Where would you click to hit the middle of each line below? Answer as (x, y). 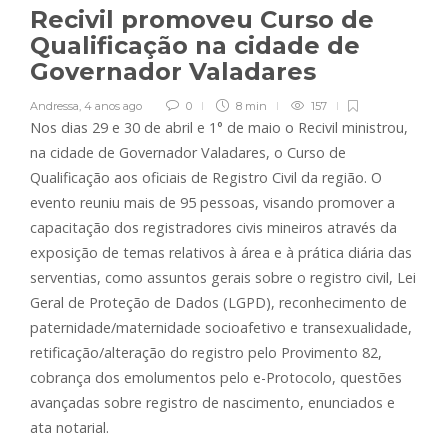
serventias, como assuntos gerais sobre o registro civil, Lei (223, 277)
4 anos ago (113, 105)
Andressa (54, 105)
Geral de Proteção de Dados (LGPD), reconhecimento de (218, 302)
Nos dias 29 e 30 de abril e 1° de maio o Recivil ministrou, (219, 127)
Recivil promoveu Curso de (202, 19)
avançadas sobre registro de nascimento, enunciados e (212, 402)
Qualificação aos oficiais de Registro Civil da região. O (206, 177)
